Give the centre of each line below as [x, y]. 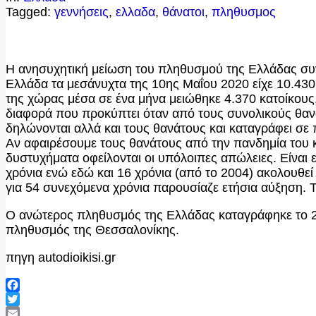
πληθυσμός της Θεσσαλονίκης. [92, 230]
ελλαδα [135, 12]
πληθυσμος [244, 12]
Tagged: [28, 12]
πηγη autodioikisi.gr [61, 258]
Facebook [34, 299]
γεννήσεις [81, 12]
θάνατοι [183, 12]
